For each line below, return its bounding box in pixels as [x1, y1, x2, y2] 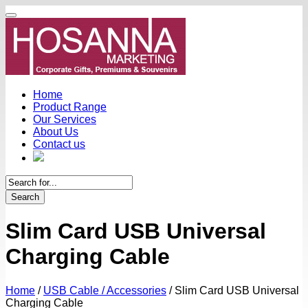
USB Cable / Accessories [43, 284, 166, 296]
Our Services [33, 113, 96, 125]
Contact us [33, 138, 85, 150]
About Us [33, 126, 78, 137]
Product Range [33, 101, 107, 113]
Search [11, 192, 39, 202]
